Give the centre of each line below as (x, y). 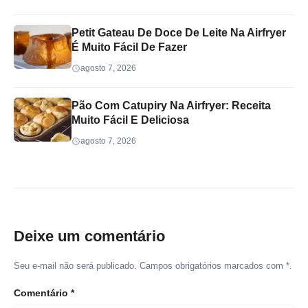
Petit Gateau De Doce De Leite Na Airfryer (179, 33)
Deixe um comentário (89, 236)
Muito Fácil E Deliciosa (130, 120)
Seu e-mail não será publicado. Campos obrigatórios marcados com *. (153, 266)
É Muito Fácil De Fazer (129, 47)
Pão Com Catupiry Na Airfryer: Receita (171, 106)
